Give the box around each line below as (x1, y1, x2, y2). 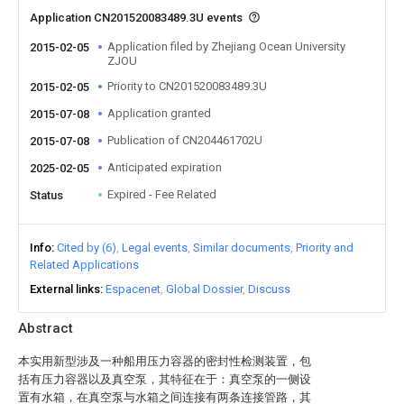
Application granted (107, 106, 211, 120)
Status (30, 188, 63, 202)
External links (30, 282, 100, 296)
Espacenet (106, 282, 161, 296)
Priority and (296, 241, 353, 254)
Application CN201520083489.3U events (30, 11, 245, 24)
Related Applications (30, 258, 139, 271)
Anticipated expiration (107, 161, 222, 174)
